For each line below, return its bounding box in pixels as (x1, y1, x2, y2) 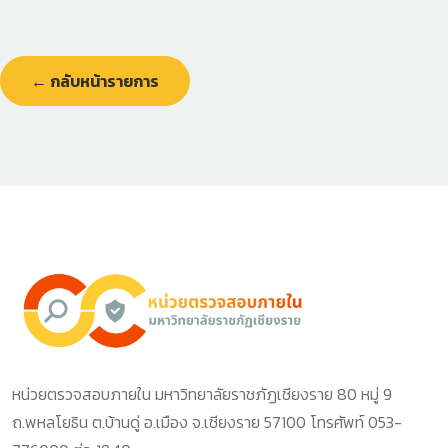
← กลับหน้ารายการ (31, 69, 159, 94)
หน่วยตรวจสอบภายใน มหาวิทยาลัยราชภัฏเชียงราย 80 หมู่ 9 (12, 382, 392, 407)
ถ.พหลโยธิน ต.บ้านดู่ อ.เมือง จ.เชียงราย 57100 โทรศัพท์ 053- (12, 410, 402, 435)
